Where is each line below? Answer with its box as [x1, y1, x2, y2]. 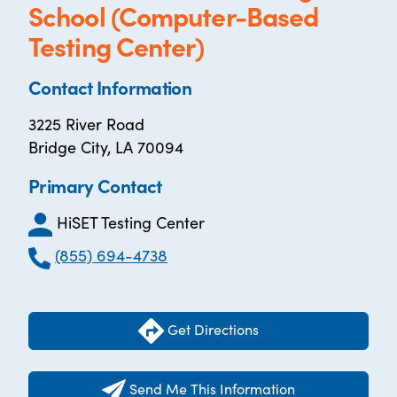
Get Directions [164, 318, 259, 339]
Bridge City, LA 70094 [28, 136, 183, 158]
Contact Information [28, 74, 192, 100]
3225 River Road [28, 113, 144, 135]
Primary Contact [28, 172, 162, 198]
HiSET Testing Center [57, 211, 205, 233]
